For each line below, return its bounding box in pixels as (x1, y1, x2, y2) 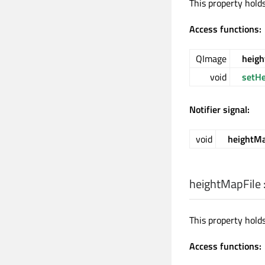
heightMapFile (189, 174, 261, 193)
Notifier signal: (189, 102, 250, 117)
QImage (196, 51, 227, 66)
